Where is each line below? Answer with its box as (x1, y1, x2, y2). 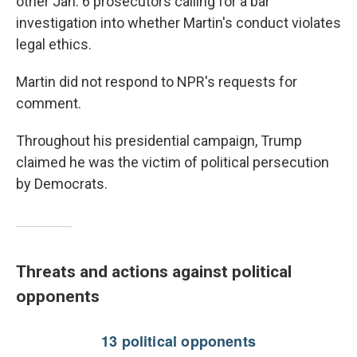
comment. (16, 95, 81, 112)
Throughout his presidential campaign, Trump (16, 132, 302, 149)
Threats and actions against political (16, 261, 292, 281)
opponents (16, 286, 100, 306)
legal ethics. (16, 36, 92, 53)
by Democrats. (16, 175, 108, 192)
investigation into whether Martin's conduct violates (16, 14, 341, 31)
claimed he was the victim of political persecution (16, 154, 329, 171)
